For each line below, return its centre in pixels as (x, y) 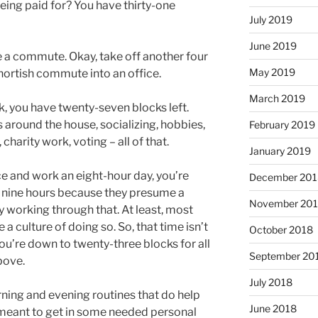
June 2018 (273, 309)
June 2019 (273, 46)
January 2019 (280, 151)
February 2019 (282, 125)
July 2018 (270, 283)
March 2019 (277, 99)
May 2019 (272, 72)
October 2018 (281, 230)
